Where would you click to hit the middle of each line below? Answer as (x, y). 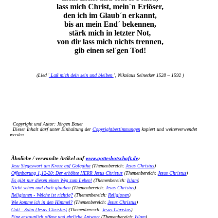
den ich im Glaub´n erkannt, (110, 15)
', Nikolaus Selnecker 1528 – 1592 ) (149, 75)
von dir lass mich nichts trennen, (110, 42)
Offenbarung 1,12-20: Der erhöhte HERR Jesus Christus (67, 173)
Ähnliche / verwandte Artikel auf (48, 158)
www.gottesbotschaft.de (112, 158)
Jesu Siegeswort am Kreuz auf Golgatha (51, 166)
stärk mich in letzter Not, (110, 33)
